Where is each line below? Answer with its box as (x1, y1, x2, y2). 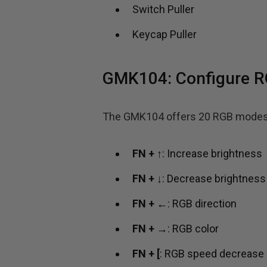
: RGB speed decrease (160, 247, 264, 260)
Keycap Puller (132, 28, 197, 41)
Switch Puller (132, 3, 194, 16)
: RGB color (167, 222, 219, 235)
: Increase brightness (162, 147, 262, 160)
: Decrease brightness (162, 172, 266, 185)
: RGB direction (167, 197, 237, 210)
